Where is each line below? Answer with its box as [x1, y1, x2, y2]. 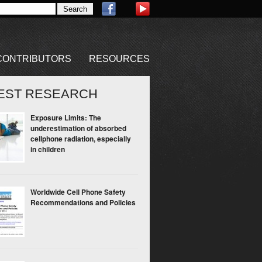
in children [30, 144, 65, 154]
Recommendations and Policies [30, 197, 136, 208]
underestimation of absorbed [30, 123, 126, 133]
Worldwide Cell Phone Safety [30, 187, 126, 197]
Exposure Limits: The [30, 112, 101, 123]
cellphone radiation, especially [30, 133, 131, 144]
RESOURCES [89, 54, 150, 64]
